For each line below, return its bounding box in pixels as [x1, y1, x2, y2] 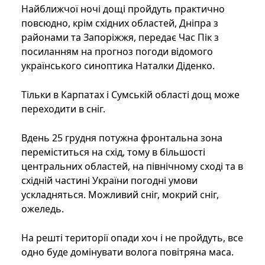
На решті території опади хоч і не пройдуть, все [21, 231, 243, 245]
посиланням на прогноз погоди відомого [21, 45, 213, 59]
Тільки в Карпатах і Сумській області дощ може [21, 88, 240, 102]
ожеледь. [21, 202, 64, 216]
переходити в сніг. [21, 102, 105, 116]
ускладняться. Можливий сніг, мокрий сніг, [21, 188, 219, 202]
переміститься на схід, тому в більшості [21, 146, 205, 159]
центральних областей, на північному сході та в [21, 160, 243, 173]
